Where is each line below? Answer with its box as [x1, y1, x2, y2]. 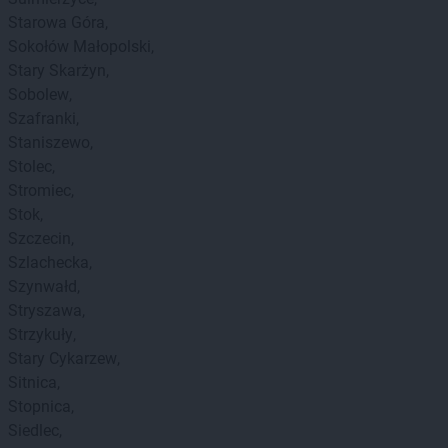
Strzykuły [8, 325, 73, 344]
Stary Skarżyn [8, 61, 106, 80]
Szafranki [8, 109, 76, 128]
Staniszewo [8, 133, 90, 152]
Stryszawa [8, 301, 82, 320]
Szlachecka [8, 253, 89, 272]
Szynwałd [8, 277, 77, 296]
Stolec [8, 157, 52, 176]
